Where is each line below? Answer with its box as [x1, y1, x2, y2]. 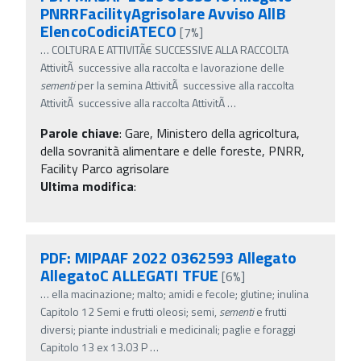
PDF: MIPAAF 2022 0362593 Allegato [40, 244, 297, 270]
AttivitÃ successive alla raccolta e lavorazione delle [40, 58, 284, 76]
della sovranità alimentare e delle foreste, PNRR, [40, 140, 305, 160]
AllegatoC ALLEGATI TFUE [40, 262, 219, 288]
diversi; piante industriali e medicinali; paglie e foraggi [40, 320, 296, 338]
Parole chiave [40, 122, 119, 143]
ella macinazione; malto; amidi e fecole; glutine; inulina [52, 284, 309, 302]
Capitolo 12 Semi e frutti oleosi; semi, [40, 302, 219, 320]
